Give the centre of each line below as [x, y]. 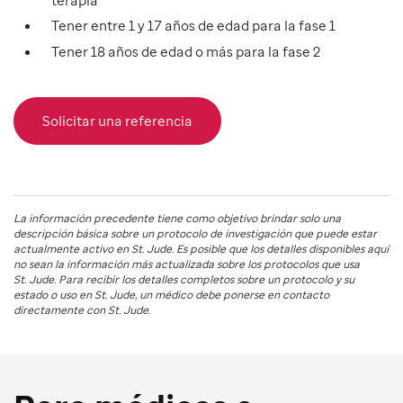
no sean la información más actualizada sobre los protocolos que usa [187, 264]
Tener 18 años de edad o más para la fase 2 [186, 51]
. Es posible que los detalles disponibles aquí [280, 248]
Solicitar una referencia [117, 120]
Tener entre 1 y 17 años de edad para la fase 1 [193, 26]
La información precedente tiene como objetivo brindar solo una [177, 218]
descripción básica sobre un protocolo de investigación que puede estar [195, 233]
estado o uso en [54, 294]
